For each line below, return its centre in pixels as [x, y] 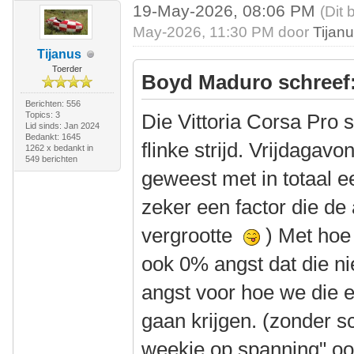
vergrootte [193, 235]
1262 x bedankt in [59, 148]
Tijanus [59, 54]
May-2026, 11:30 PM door [223, 32]
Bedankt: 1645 [53, 137]
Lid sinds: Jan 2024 [62, 126]
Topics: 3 [42, 115]
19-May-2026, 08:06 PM [227, 11]
